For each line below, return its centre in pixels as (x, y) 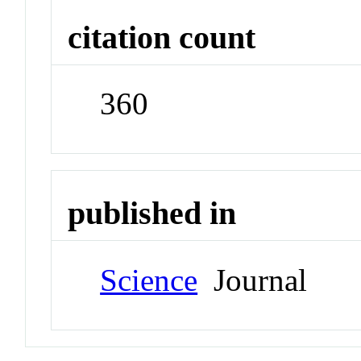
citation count (162, 37)
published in (152, 214)
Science (149, 280)
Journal (253, 280)
